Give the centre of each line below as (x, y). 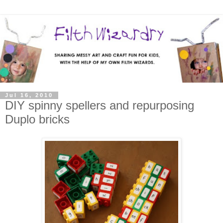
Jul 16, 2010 (29, 95)
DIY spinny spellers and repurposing (100, 105)
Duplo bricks (37, 119)
